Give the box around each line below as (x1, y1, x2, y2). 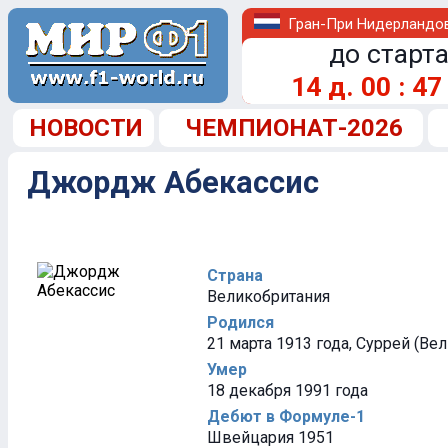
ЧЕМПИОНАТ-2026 (184, 114, 403, 142)
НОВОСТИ (29, 114, 143, 142)
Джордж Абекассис (27, 165, 319, 200)
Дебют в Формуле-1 (207, 407, 365, 426)
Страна (207, 266, 263, 285)
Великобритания (207, 287, 330, 306)
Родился (207, 313, 274, 332)
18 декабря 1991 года (207, 381, 368, 400)
